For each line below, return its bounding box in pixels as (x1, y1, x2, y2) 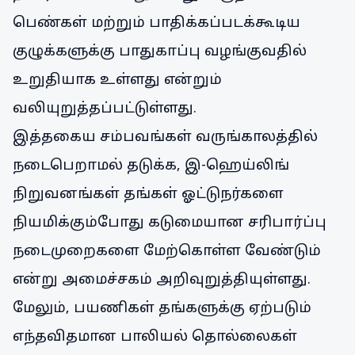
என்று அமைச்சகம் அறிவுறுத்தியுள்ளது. (13, 271, 311, 289)
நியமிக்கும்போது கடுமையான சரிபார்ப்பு (13, 214, 326, 232)
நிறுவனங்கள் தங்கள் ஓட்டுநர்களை (13, 185, 284, 204)
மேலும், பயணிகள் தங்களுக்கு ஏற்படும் (13, 300, 311, 318)
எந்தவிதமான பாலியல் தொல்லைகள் (13, 328, 297, 346)
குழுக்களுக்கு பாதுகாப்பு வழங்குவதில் (13, 43, 307, 61)
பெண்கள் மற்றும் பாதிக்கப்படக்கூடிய (13, 14, 300, 32)
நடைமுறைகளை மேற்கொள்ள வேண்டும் (13, 242, 321, 261)
